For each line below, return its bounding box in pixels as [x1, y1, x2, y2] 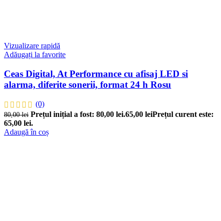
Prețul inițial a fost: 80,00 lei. [31, 110, 125, 119]
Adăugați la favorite [4, 50, 66, 59]
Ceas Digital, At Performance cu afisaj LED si [4, 68, 188, 79]
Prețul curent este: [152, 110, 214, 119]
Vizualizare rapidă [4, 41, 60, 50]
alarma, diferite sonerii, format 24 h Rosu [4, 79, 171, 90]
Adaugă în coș [4, 128, 49, 137]
